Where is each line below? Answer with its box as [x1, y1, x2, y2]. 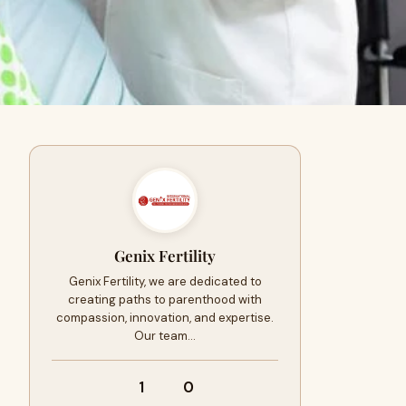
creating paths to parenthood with [68, 292, 262, 307]
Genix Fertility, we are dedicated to [68, 274, 262, 289]
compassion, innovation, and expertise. [56, 310, 274, 325]
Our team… [134, 328, 196, 343]
